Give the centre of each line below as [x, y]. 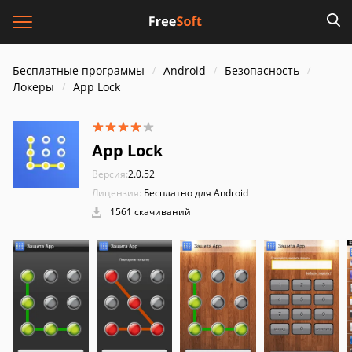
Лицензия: [117, 193]
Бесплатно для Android [196, 193]
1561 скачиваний [149, 212]
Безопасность [262, 70]
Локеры [33, 87]
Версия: [110, 174]
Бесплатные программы [79, 70]
